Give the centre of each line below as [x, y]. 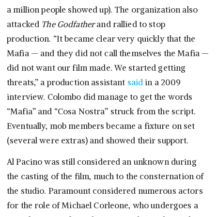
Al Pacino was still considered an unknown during [102, 162]
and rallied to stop [130, 24]
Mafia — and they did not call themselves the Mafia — [108, 54]
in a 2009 [162, 83]
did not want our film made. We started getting [96, 68]
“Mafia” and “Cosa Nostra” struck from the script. [101, 112]
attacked [24, 24]
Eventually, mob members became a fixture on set [101, 126]
